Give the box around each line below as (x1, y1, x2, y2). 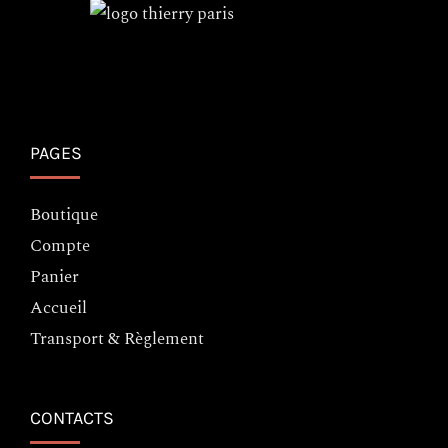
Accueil (30, 295, 87, 322)
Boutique (30, 202, 98, 229)
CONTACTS (30, 407, 114, 430)
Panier (30, 264, 79, 291)
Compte (30, 233, 90, 260)
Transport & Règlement (30, 326, 204, 353)
